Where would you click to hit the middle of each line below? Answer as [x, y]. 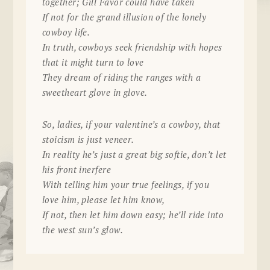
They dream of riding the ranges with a [121, 77]
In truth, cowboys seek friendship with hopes [132, 47]
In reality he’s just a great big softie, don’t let [134, 154]
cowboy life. [66, 32]
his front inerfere [77, 169]
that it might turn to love [93, 62]
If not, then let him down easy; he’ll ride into [133, 214]
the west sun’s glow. [82, 229]
